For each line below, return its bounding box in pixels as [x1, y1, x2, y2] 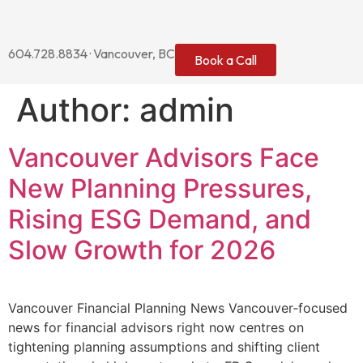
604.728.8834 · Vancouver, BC [8, 45, 175, 62]
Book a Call [194, 52, 257, 68]
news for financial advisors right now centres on [8, 319, 304, 335]
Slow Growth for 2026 [8, 234, 275, 266]
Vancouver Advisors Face [8, 142, 319, 173]
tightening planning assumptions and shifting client [8, 339, 320, 355]
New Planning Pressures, [8, 173, 312, 204]
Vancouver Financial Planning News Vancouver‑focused [8, 300, 348, 316]
